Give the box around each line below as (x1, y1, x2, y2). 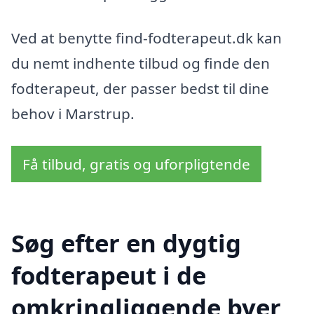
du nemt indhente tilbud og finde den (11, 53, 270, 73)
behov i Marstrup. (11, 103, 135, 123)
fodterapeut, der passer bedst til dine (11, 78, 269, 98)
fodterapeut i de (11, 259, 206, 292)
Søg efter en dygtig (11, 226, 241, 260)
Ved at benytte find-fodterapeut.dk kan (11, 27, 282, 48)
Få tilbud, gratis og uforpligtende (22, 153, 250, 174)
